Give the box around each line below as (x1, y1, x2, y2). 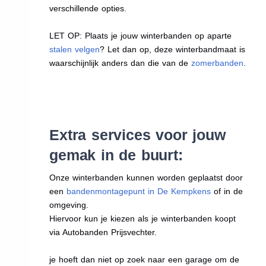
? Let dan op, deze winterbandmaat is (100, 44, 246, 54)
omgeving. (49, 199, 89, 210)
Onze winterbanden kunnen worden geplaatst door (49, 172, 243, 182)
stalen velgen (49, 44, 100, 54)
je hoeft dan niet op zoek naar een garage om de (49, 254, 240, 264)
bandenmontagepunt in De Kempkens (66, 186, 211, 196)
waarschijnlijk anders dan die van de (49, 58, 192, 68)
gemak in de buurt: (49, 146, 183, 163)
